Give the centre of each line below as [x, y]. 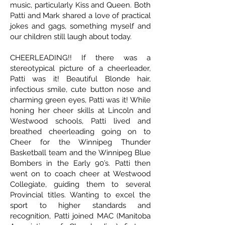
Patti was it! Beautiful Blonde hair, [80, 79]
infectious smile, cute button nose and [80, 90]
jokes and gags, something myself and [80, 26]
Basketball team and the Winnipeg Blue [80, 153]
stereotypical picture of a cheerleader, [80, 69]
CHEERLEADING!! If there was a [80, 58]
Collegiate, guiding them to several [80, 185]
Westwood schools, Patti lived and [80, 121]
